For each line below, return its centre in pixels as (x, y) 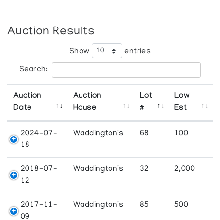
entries (137, 51)
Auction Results (51, 32)
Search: (34, 69)
